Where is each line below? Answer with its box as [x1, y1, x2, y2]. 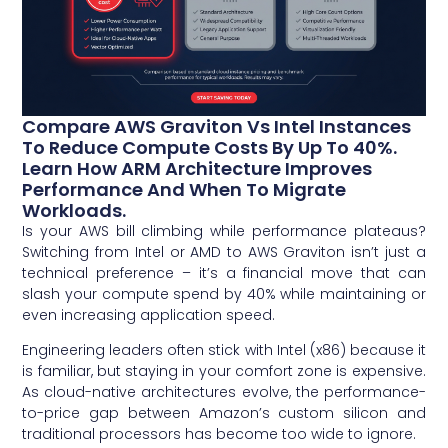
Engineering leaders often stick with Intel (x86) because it [22, 340, 426, 361]
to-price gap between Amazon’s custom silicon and [22, 403, 426, 424]
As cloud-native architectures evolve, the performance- [22, 382, 426, 403]
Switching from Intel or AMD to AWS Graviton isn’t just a [22, 241, 426, 262]
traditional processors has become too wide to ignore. [22, 424, 417, 445]
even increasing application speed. [22, 304, 276, 325]
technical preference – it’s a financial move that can [22, 262, 426, 283]
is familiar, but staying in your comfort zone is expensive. [22, 361, 426, 382]
